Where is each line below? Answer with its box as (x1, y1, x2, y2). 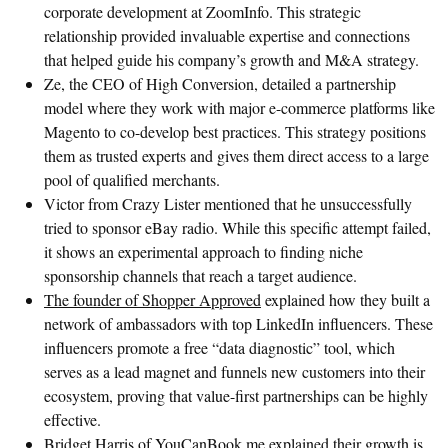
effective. (44, 408, 101, 430)
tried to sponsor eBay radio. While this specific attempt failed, (44, 216, 431, 238)
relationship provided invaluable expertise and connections (44, 24, 410, 46)
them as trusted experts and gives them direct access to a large (44, 144, 429, 166)
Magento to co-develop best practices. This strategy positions (44, 120, 426, 142)
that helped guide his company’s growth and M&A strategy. (44, 48, 419, 70)
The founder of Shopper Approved (44, 288, 261, 310)
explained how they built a (261, 288, 430, 310)
